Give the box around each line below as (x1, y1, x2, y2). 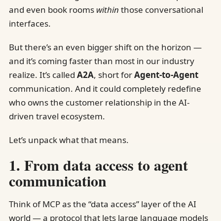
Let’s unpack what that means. (9, 134, 129, 146)
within (96, 3, 119, 15)
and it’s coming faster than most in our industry (9, 55, 194, 67)
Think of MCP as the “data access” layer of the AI (9, 198, 196, 210)
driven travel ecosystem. (9, 110, 105, 122)
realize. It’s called (9, 69, 77, 80)
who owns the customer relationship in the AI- (9, 96, 189, 108)
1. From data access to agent (9, 153, 188, 176)
